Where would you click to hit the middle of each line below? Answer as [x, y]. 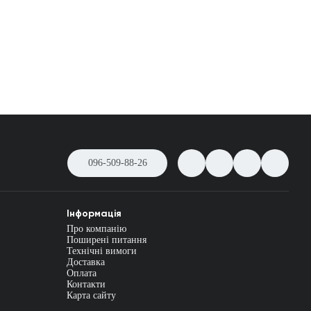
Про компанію [96, 229]
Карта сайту [91, 295]
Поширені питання [107, 240]
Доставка [86, 262]
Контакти [86, 284]
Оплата [82, 273]
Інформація [94, 213]
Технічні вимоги [102, 251]
